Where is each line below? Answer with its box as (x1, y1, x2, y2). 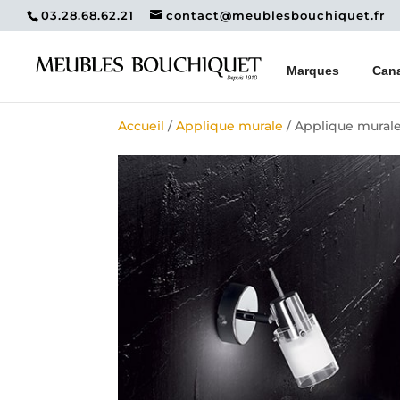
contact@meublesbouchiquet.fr (166, 8, 385, 22)
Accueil (118, 117, 164, 134)
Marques (287, 62, 339, 78)
